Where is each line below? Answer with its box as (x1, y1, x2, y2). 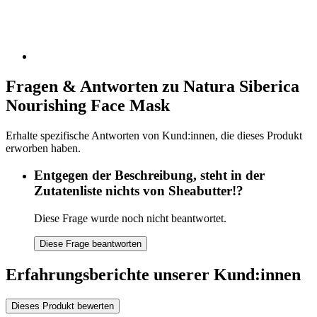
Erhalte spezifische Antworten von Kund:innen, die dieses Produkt (6, 129, 302, 142)
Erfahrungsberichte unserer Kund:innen (6, 265, 301, 284)
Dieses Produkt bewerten (11, 300, 114, 311)
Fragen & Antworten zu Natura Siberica (6, 76, 299, 96)
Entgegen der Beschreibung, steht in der (34, 168, 265, 183)
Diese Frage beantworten (40, 238, 142, 250)
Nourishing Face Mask (6, 96, 170, 115)
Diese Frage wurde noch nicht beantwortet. (34, 212, 226, 225)
